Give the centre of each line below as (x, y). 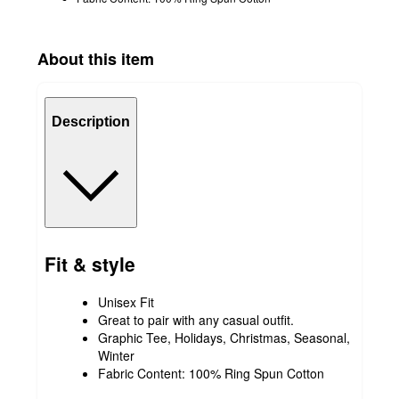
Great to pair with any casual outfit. (196, 319)
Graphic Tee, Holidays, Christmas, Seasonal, (224, 337)
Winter (116, 355)
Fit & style (90, 264)
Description (91, 122)
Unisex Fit (126, 301)
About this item (96, 58)
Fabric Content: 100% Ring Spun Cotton (211, 373)
